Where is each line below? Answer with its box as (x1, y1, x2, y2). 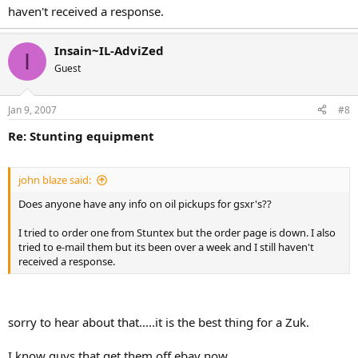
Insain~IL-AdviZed (54, 42, 164, 58)
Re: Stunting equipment (8, 127, 154, 144)
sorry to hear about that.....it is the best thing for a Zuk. (8, 313, 309, 330)
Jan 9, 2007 (8, 102, 57, 117)
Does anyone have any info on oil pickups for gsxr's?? (18, 197, 272, 211)
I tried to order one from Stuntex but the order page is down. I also (18, 225, 336, 240)
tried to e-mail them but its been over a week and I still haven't (18, 240, 314, 254)
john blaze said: (18, 173, 91, 187)
